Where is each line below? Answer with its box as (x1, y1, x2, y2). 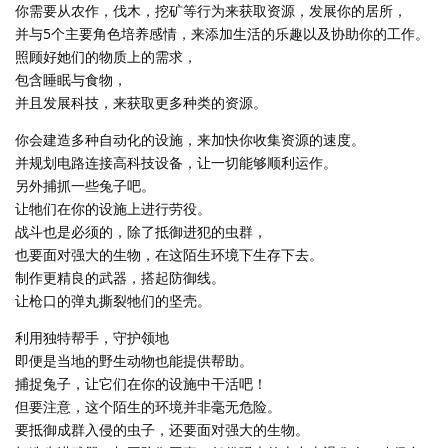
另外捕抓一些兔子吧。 (15, 175, 155, 195)
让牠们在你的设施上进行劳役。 (15, 198, 211, 218)
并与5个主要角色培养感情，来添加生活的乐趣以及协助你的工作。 (15, 23, 429, 43)
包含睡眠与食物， (15, 69, 127, 89)
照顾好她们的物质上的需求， (15, 46, 197, 66)
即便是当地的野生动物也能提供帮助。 (15, 350, 253, 370)
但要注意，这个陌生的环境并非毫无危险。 (15, 396, 281, 416)
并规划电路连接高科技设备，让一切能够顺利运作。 (15, 152, 337, 172)
